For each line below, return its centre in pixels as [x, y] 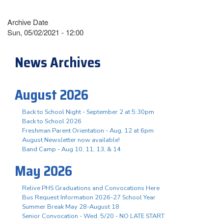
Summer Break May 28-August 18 [71, 206]
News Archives [58, 62]
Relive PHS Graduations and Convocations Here [91, 188]
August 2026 [52, 95]
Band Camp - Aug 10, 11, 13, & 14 [71, 149]
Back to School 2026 [52, 121]
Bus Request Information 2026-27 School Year [89, 197]
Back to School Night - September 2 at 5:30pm [88, 112]
